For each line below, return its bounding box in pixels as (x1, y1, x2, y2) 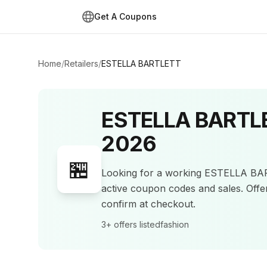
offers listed (111, 219, 161, 229)
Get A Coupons (94, 11, 157, 21)
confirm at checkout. (101, 198, 196, 210)
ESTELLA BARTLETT (101, 58, 181, 69)
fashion (160, 219, 190, 229)
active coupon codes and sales (101, 182, 241, 194)
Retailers (64, 58, 98, 69)
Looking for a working (101, 167, 205, 179)
